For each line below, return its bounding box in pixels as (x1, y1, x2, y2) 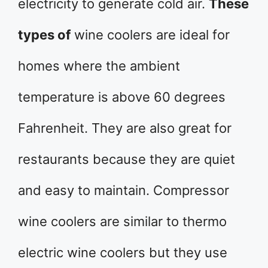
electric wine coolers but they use (18, 245, 227, 260)
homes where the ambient (18, 58, 180, 74)
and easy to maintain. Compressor (18, 182, 229, 198)
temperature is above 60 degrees (18, 89, 226, 105)
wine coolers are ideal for (71, 27, 230, 42)
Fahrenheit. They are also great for (18, 120, 232, 136)
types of (18, 27, 71, 42)
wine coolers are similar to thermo (18, 214, 227, 229)
